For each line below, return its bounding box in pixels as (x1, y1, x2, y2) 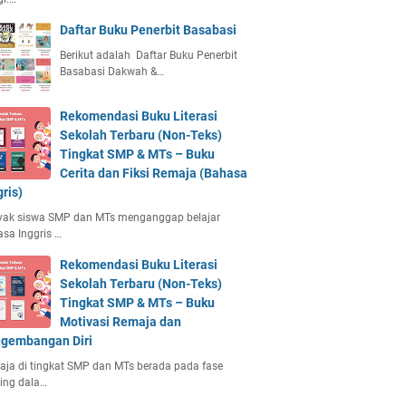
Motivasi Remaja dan (60, 314, 181, 329)
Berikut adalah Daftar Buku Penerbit (60, 49, 237, 62)
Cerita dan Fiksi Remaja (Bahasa (60, 166, 247, 180)
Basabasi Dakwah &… (60, 65, 164, 78)
